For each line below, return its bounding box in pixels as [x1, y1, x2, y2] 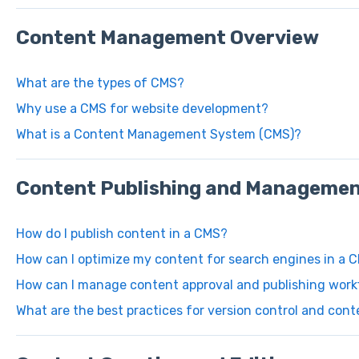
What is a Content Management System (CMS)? [15, 126, 301, 142]
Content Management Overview [15, 26, 319, 50]
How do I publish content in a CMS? [15, 225, 228, 241]
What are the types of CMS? [15, 75, 184, 91]
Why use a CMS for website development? [15, 100, 268, 116]
